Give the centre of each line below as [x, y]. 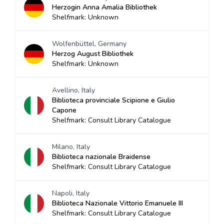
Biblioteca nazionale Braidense [101, 157]
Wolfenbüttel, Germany [89, 44]
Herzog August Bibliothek [93, 54]
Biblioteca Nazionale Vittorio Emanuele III [117, 203]
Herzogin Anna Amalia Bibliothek [104, 7]
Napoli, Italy [71, 193]
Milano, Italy [71, 147]
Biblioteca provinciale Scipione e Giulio [113, 100]
